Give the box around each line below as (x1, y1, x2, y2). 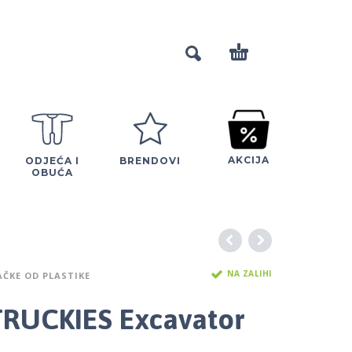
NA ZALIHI (227, 268, 272, 280)
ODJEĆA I (24, 154, 79, 167)
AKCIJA (227, 153, 269, 166)
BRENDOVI (119, 154, 181, 167)
